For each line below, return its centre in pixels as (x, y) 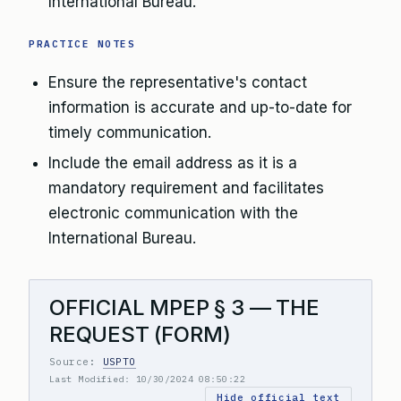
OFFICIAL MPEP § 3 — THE (184, 307)
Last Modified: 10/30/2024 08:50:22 (147, 379)
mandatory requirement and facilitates (186, 188)
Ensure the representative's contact (178, 82)
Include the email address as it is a (173, 163)
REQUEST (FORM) (140, 334)
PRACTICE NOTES (82, 44)
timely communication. (130, 132)
